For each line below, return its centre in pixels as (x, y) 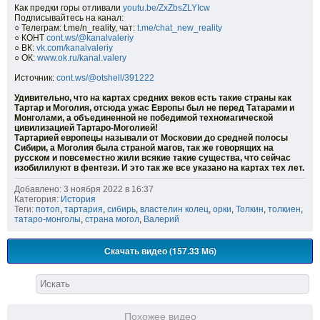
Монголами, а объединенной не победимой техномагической (144, 118)
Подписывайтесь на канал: (69, 18)
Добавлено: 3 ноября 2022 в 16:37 (84, 190)
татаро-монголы (47, 220)
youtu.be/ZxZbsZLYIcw (166, 8)
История (78, 200)
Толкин (250, 210)
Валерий (161, 220)
